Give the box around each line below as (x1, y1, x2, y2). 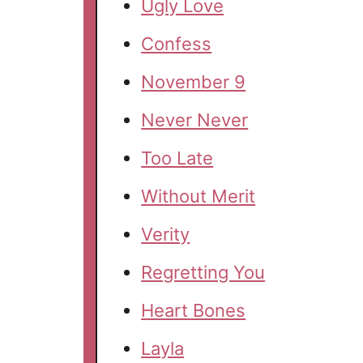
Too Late (141, 147, 214, 169)
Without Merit (141, 186, 256, 207)
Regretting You (141, 262, 266, 284)
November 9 (141, 71, 246, 93)
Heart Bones (141, 300, 246, 322)
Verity (141, 224, 190, 246)
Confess (141, 33, 212, 55)
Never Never (141, 109, 249, 131)
